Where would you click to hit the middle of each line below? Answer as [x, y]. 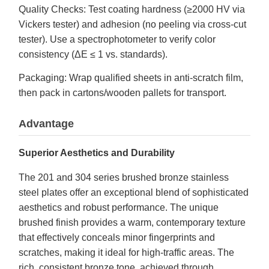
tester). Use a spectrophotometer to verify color [117, 39]
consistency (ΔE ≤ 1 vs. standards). [93, 54]
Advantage [46, 124]
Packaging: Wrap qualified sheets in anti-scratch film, [131, 78]
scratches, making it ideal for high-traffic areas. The [126, 252]
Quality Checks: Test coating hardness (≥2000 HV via [132, 9]
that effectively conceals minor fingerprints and [117, 237]
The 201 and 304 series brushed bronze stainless [124, 177]
